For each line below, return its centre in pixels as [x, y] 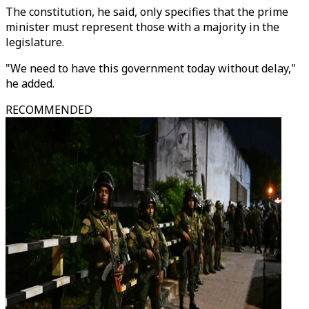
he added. [30, 83]
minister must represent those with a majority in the [142, 27]
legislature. [36, 42]
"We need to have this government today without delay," [151, 68]
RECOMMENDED [49, 110]
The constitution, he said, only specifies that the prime [147, 12]
